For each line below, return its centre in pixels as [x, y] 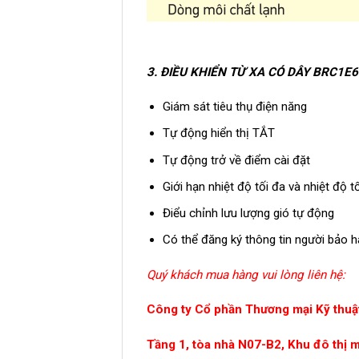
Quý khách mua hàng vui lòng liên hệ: [246, 274]
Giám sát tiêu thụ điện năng [234, 107]
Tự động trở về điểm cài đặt [236, 160]
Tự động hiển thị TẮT [218, 133]
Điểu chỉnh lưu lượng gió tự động [248, 213]
